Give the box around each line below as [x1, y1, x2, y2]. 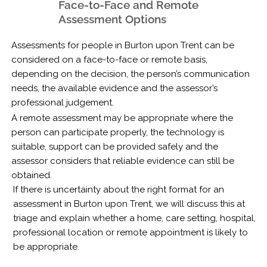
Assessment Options [58, 12, 166, 26]
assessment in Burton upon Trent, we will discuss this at [13, 198, 245, 210]
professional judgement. [11, 97, 114, 108]
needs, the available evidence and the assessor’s [11, 82, 218, 94]
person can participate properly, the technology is [11, 127, 224, 138]
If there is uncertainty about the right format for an [13, 184, 224, 195]
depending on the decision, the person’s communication [11, 68, 250, 79]
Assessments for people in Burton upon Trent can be [11, 39, 234, 51]
